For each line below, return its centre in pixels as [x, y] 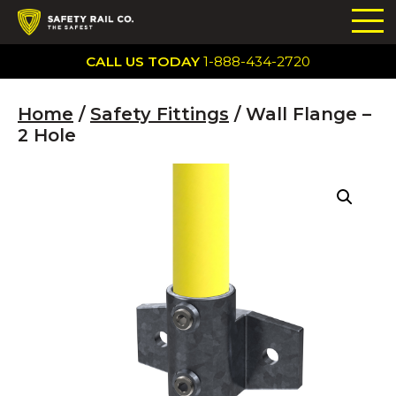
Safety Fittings [160, 114]
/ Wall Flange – [300, 114]
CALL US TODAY [145, 61]
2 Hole [47, 135]
